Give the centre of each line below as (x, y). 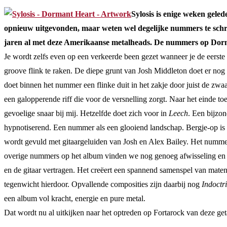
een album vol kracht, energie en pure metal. (75, 198)
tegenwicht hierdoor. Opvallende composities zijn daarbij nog (103, 184)
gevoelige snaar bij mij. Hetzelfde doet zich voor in (86, 113)
